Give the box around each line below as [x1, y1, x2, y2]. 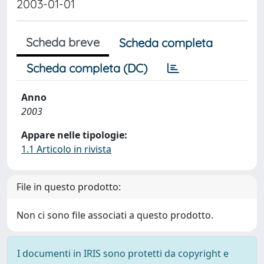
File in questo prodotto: [16, 180, 121, 193]
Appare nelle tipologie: [21, 128, 127, 141]
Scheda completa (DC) [27, 61, 147, 75]
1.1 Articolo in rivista [21, 143, 111, 156]
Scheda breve [26, 35, 100, 49]
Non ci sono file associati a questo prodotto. [16, 209, 213, 222]
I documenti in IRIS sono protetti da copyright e [17, 247, 229, 260]
